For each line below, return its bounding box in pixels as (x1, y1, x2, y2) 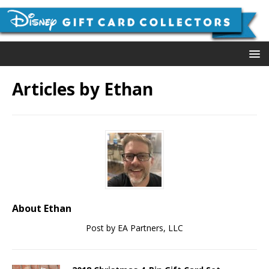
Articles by (12, 77, 104, 101)
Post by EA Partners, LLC (86, 222, 183, 234)
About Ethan (12, 202, 71, 216)
